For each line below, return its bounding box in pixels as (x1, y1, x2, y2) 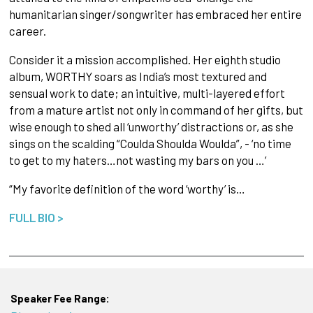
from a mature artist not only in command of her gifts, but (8, 103, 303, 117)
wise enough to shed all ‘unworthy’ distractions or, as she (8, 119, 293, 134)
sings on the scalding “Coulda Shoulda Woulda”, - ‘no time (8, 136, 291, 151)
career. (8, 24, 46, 38)
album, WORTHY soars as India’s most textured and (8, 69, 267, 84)
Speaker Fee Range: (10, 291, 110, 305)
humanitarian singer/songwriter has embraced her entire (8, 7, 302, 22)
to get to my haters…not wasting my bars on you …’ (8, 153, 266, 168)
